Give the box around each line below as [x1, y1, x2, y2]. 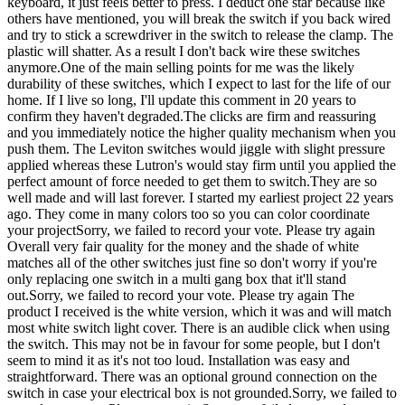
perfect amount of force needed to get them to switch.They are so [7, 174, 377, 190]
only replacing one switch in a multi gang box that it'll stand [7, 271, 346, 287]
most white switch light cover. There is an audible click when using [7, 320, 390, 336]
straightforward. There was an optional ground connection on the [7, 369, 377, 385]
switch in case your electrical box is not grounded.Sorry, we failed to [7, 385, 397, 401]
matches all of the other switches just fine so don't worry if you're [7, 255, 377, 271]
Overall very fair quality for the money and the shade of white [7, 239, 359, 255]
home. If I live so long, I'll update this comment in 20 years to [7, 92, 356, 108]
